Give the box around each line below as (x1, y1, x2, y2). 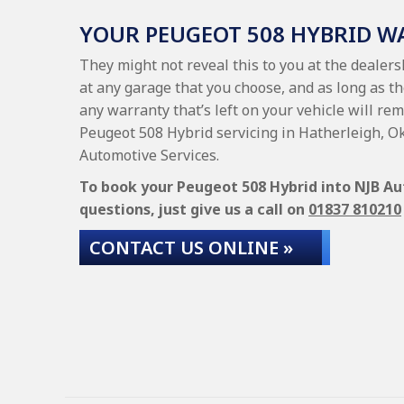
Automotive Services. (79, 145, 219, 165)
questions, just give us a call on (79, 199, 308, 219)
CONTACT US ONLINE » (89, 235, 293, 260)
